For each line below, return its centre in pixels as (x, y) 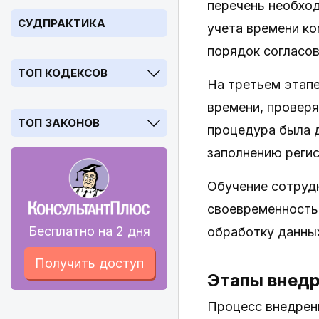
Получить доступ (89, 263)
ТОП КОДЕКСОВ (63, 73)
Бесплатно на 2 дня (89, 231)
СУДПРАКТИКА (62, 23)
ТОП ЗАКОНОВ (59, 123)
